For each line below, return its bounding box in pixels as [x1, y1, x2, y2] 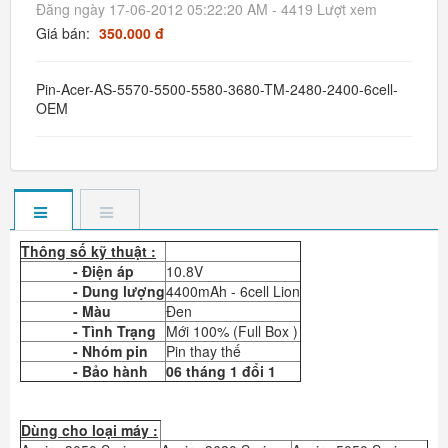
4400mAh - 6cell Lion [166, 280, 300, 301]
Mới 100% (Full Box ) [166, 320, 298, 341]
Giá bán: [36, 22, 94, 43]
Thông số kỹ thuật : [21, 240, 156, 261]
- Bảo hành [21, 360, 148, 381]
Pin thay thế [166, 340, 241, 361]
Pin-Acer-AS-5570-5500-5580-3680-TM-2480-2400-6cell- [36, 78, 398, 99]
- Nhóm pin [73, 340, 148, 361]
